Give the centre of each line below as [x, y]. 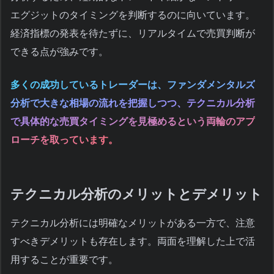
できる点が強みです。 [59, 51]
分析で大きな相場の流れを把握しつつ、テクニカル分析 [133, 103]
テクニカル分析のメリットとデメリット [136, 194]
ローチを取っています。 [64, 139]
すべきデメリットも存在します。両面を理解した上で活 [133, 242]
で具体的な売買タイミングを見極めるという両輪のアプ [133, 121]
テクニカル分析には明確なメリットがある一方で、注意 [133, 223]
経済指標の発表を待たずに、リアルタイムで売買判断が [133, 33]
